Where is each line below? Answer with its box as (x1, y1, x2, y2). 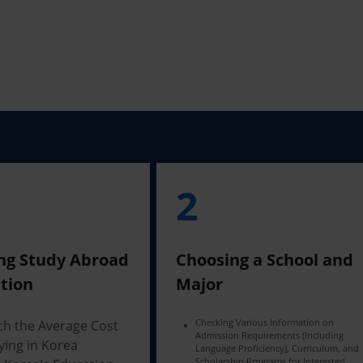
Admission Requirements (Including (195, 329, 344, 341)
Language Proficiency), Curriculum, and (195, 342, 360, 354)
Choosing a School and (176, 249, 354, 271)
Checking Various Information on (195, 316, 335, 328)
